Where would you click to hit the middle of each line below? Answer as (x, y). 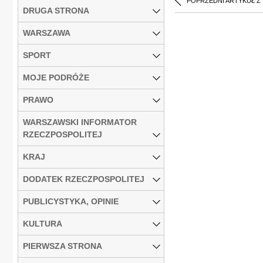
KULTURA (43, 223)
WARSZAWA (47, 33)
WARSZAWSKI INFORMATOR (80, 122)
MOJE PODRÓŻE (56, 77)
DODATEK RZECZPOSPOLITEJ (84, 179)
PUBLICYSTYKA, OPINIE (71, 201)
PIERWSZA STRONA (63, 246)
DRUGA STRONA (56, 10)
